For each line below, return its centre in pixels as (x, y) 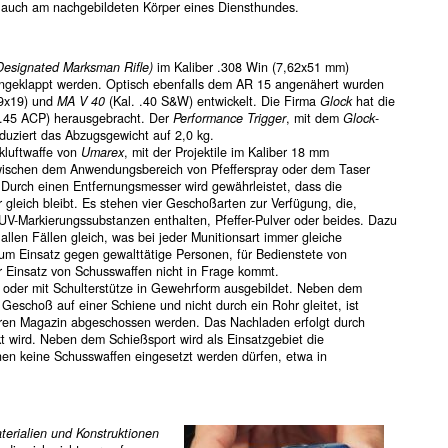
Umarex (102, 152)
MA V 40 (80, 101)
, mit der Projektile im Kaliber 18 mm (226, 152)
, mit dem (314, 118)
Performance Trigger (229, 118)
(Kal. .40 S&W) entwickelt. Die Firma (212, 101)
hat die (373, 101)
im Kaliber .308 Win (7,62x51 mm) (250, 67)
